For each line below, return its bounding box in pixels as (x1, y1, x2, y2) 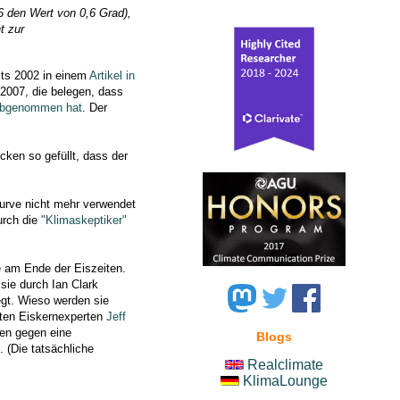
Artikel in (88, 68, 135, 82)
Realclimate (246, 357, 323, 373)
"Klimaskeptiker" (40, 212, 127, 227)
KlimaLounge (242, 373, 328, 389)
